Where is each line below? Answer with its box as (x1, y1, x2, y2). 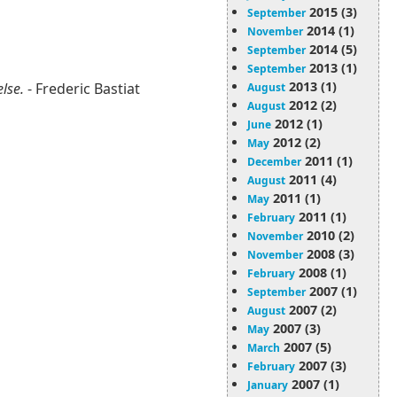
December (247, 154, 301, 169)
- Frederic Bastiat (23, 79, 140, 99)
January (247, 378, 288, 393)
